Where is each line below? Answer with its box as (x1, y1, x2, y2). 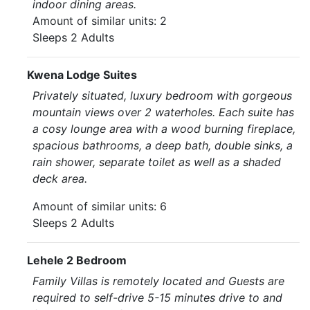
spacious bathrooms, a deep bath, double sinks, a (33, 138, 293, 152)
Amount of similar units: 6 (33, 199, 167, 213)
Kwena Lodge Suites (27, 68, 137, 82)
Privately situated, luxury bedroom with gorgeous (33, 89, 292, 102)
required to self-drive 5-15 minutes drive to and (33, 291, 282, 304)
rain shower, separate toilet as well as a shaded (33, 155, 281, 169)
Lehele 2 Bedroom (27, 253, 127, 267)
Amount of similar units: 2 (33, 14, 167, 28)
